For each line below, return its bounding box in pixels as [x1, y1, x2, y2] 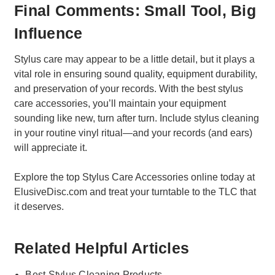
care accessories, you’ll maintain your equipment [14, 98, 226, 109]
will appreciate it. [14, 142, 87, 153]
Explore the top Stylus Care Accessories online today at [14, 172, 255, 183]
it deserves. [14, 201, 64, 212]
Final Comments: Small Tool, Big [14, 1, 256, 19]
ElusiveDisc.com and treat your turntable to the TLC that [14, 187, 256, 198]
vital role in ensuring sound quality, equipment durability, [14, 69, 257, 80]
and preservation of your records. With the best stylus [14, 83, 243, 95]
